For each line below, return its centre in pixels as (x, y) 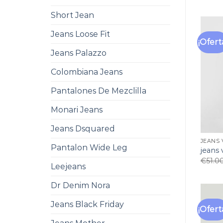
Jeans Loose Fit (80, 34)
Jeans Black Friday (87, 204)
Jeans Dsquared (83, 129)
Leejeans (68, 167)
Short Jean (72, 15)
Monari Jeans (77, 110)
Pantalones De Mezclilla (99, 91)
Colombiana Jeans (87, 72)
